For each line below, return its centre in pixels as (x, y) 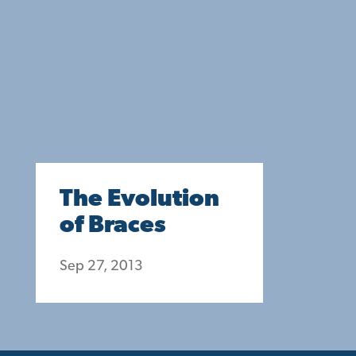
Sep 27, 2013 (101, 267)
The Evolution (139, 200)
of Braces (113, 226)
